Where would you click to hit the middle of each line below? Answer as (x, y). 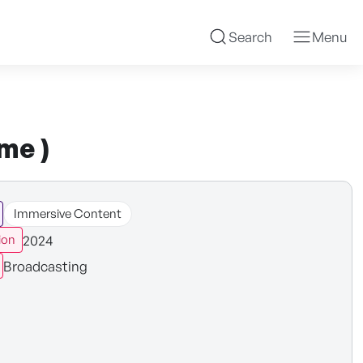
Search (250, 37)
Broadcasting (46, 266)
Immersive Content (68, 214)
